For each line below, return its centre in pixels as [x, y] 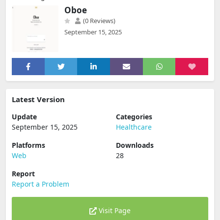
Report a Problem [41, 184]
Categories [134, 117]
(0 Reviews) [98, 21]
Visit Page [114, 210]
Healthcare [134, 127]
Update [24, 117]
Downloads [135, 145]
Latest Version [38, 99]
